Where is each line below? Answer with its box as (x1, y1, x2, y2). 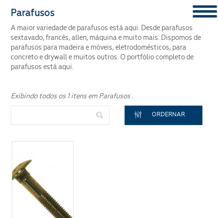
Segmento (125, 7, 151, 15)
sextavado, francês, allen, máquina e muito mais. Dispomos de (11, 33, 201, 42)
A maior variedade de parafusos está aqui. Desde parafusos (11, 23, 193, 32)
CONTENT (71, 25, 106, 34)
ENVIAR (98, 91, 121, 99)
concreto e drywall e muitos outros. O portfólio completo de (11, 53, 194, 61)
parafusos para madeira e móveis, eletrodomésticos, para (11, 43, 187, 52)
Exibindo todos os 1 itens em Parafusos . (11, 91, 134, 100)
